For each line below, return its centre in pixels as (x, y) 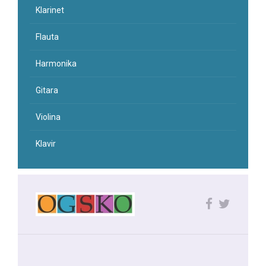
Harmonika (56, 64)
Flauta (47, 37)
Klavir (46, 144)
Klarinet (50, 10)
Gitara (47, 91)
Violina (48, 117)
